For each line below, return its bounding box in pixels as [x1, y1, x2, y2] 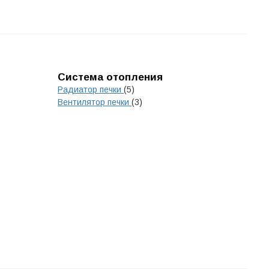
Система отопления [58, 71, 163, 83]
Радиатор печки [58, 85, 124, 94]
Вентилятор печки [58, 97, 131, 107]
